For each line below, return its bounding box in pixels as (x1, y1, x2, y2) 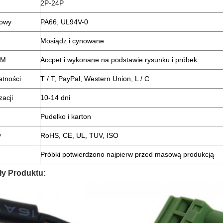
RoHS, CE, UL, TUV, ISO (40, 131, 118, 139)
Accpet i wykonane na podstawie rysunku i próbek (40, 56, 197, 64)
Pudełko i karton (40, 112, 91, 120)
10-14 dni (40, 94, 70, 102)
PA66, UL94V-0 (40, 18, 88, 26)
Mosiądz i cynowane (40, 37, 104, 45)
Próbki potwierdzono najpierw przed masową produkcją (40, 150, 214, 158)
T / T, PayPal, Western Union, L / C (40, 75, 149, 83)
